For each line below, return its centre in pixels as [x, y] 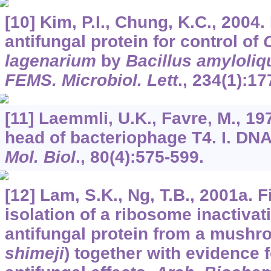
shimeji [34, 253]
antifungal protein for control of [134, 41]
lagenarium [50, 60]
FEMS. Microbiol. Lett [91, 80]
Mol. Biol [40, 157]
